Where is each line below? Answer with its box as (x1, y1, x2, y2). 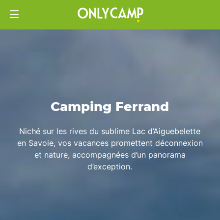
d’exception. (87, 161, 133, 171)
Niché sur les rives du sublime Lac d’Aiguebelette (19, 126, 201, 136)
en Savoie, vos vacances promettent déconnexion (17, 137, 203, 148)
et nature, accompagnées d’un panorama (34, 149, 186, 160)
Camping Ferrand (51, 99, 169, 115)
